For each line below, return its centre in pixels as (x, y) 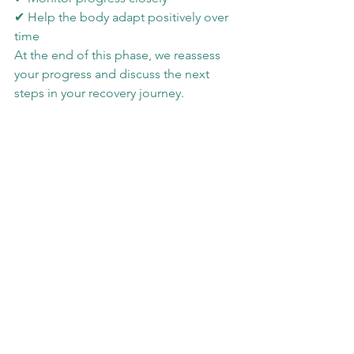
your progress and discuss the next (113, 74)
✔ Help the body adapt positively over (123, 17)
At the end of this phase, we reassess (119, 55)
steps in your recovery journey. (99, 93)
